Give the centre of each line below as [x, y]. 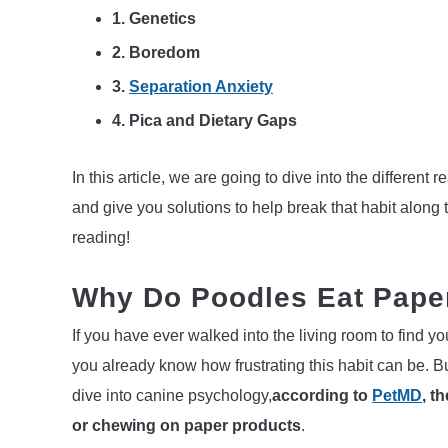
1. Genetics [154, 19]
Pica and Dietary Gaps [213, 121]
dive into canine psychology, [172, 395]
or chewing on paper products [186, 425]
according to [322, 395]
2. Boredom [156, 53]
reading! [101, 238]
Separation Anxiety [201, 87]
